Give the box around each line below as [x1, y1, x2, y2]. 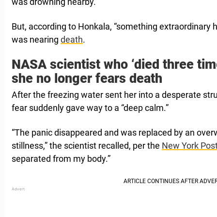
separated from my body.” [12, 154, 110, 164]
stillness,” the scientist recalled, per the [12, 140, 162, 151]
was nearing [12, 34, 61, 45]
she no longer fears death [12, 71, 162, 87]
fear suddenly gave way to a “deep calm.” [12, 103, 169, 113]
